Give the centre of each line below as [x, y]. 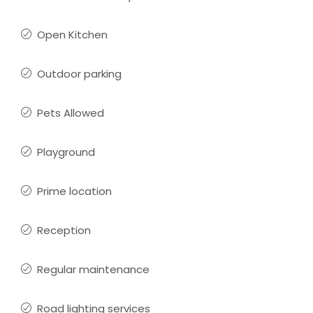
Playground [66, 152]
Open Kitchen [72, 35]
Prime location [74, 191]
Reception [64, 230]
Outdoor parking [79, 74]
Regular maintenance [93, 269]
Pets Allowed [71, 113]
